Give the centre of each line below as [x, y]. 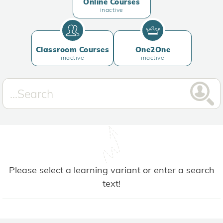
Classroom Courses [72, 50]
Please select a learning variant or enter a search [111, 170]
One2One [153, 50]
